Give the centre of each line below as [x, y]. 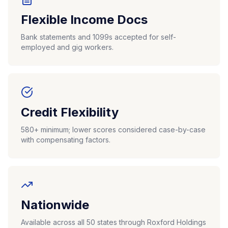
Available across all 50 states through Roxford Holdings [113, 222]
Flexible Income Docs [84, 20]
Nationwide [55, 205]
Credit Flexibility [70, 112]
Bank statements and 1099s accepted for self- [98, 37]
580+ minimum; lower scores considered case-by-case [113, 130]
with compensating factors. [66, 140]
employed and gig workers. [67, 47]
